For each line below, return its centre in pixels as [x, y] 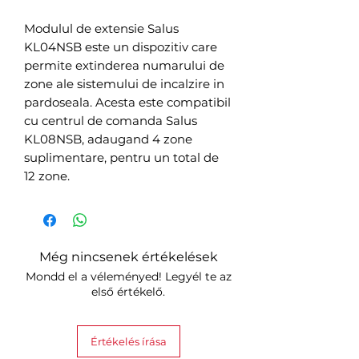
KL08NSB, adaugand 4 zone [108, 139]
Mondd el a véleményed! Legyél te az [128, 277]
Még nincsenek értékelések [128, 257]
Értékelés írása [128, 342]
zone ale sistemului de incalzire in [124, 84]
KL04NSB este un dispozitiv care [121, 47]
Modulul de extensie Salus [101, 29]
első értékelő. [128, 292]
